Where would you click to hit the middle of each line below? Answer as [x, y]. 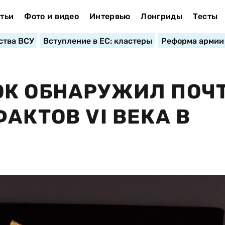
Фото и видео [52, 16]
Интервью [110, 16]
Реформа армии [192, 41]
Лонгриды [161, 16]
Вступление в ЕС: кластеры [97, 41]
